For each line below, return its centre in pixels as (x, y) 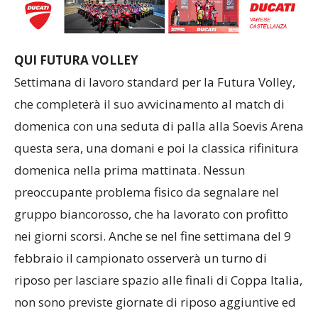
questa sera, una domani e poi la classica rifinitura (157, 161)
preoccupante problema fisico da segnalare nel (147, 205)
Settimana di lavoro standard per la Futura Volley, (155, 95)
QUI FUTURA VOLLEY (76, 73)
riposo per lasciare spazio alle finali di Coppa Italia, (158, 293)
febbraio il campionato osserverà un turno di (141, 271)
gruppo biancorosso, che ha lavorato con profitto (151, 227)
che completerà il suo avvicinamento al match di (149, 117)
